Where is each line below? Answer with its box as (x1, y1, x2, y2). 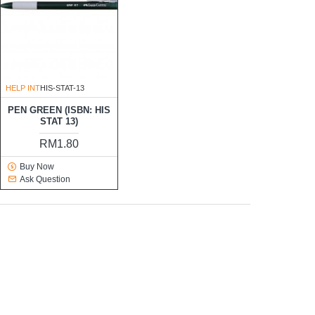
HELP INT (5, 84, 40, 93)
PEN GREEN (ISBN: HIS (7, 105, 110, 116)
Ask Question (19, 174, 70, 185)
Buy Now (19, 162, 54, 172)
